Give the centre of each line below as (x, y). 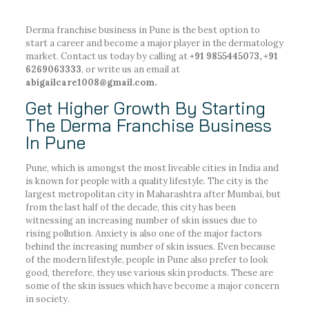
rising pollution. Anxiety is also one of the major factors (143, 233)
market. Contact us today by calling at (106, 56)
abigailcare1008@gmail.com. (91, 82)
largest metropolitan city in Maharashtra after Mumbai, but (153, 194)
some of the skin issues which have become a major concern (152, 286)
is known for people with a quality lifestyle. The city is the (147, 181)
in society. (47, 299)
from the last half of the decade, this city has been (130, 207)
